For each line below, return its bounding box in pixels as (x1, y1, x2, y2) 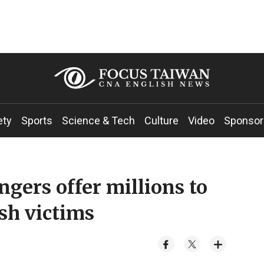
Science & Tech (62, 114, 135, 127)
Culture (144, 114, 179, 127)
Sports (21, 114, 52, 127)
